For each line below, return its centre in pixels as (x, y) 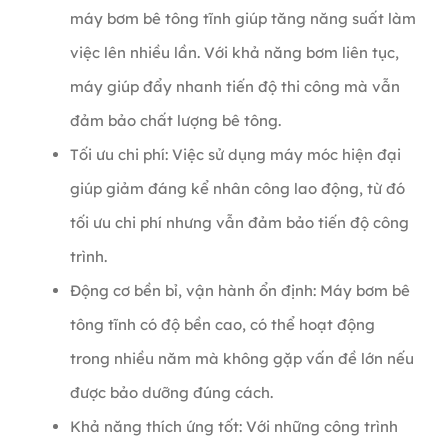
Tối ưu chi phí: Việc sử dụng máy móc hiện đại (235, 155)
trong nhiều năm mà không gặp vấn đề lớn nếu (241, 359)
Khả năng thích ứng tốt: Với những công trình (233, 427)
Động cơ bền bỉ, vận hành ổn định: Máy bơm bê (239, 291)
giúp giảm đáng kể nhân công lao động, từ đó (237, 189)
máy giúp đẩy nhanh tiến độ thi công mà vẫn (234, 87)
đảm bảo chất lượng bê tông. (175, 121)
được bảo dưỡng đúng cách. (171, 393)
